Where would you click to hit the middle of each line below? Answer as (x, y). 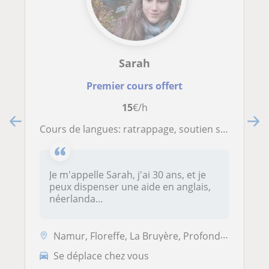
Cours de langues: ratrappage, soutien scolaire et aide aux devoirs (133, 129)
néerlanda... (76, 198)
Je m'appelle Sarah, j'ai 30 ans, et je (128, 174)
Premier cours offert (134, 86)
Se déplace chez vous (101, 256)
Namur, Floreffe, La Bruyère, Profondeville (137, 236)
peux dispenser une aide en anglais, (130, 186)
